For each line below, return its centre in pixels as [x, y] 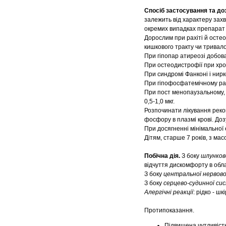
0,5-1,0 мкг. [159, 102]
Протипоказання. [171, 211]
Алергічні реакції [169, 192]
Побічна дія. [163, 156]
